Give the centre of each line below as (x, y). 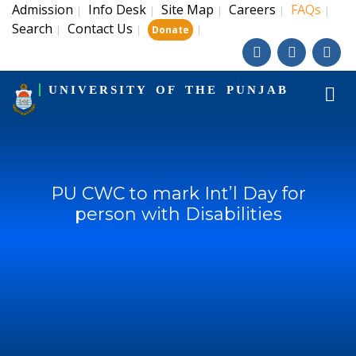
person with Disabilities (178, 214)
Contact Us (100, 29)
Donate (170, 30)
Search (32, 29)
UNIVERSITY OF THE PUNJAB (168, 90)
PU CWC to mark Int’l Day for (178, 193)
